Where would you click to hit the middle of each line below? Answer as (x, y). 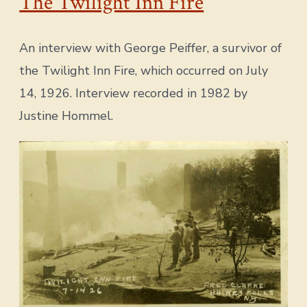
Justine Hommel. (66, 116)
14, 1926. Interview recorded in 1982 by (134, 94)
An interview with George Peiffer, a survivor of (151, 48)
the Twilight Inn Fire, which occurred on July (144, 71)
